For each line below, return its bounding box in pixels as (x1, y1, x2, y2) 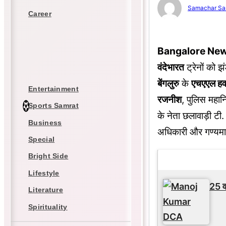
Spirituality (28, 202, 68, 211)
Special (28, 135, 55, 144)
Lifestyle (28, 168, 60, 177)
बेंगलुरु (157, 77, 179, 90)
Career (28, 9, 51, 18)
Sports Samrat (28, 101, 79, 110)
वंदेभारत (157, 61, 184, 74)
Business (28, 118, 62, 127)
